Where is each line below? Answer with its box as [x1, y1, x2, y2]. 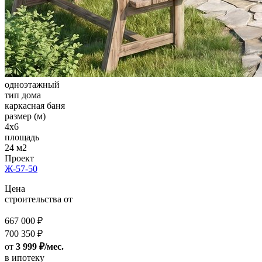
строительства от [5, 194, 73, 205]
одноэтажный [5, 80, 60, 90]
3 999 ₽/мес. [16, 242, 64, 252]
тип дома [5, 90, 41, 101]
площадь [5, 132, 39, 143]
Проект [5, 153, 34, 164]
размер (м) [5, 111, 46, 122]
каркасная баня [5, 101, 65, 111]
